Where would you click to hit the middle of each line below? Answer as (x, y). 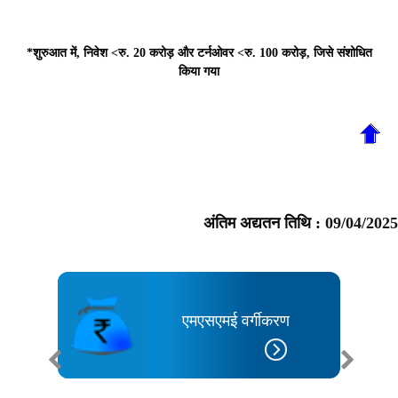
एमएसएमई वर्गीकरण (236, 320)
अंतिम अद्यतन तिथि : (264, 223)
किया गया (199, 72)
